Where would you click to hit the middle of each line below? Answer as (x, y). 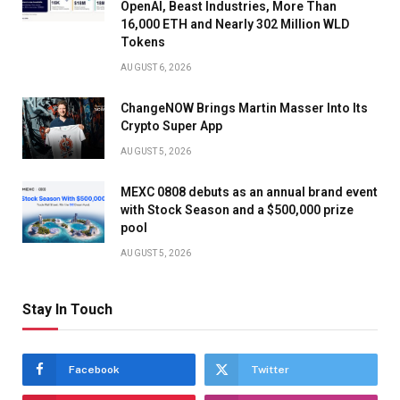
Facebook (94, 370)
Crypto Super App (171, 126)
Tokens (143, 42)
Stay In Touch (67, 310)
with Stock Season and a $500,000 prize (237, 210)
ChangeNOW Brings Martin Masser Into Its (244, 108)
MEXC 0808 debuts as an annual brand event (249, 192)
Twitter (270, 370)
